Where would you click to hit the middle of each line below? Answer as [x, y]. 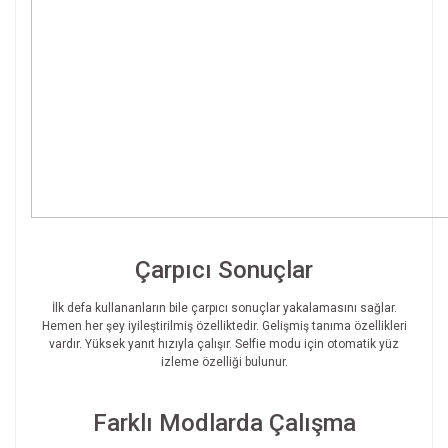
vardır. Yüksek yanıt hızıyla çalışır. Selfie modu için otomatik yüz [224, 344]
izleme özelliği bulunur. [224, 362]
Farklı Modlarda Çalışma [224, 423]
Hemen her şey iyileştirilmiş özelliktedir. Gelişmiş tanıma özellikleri [224, 326]
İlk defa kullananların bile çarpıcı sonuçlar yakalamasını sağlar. [224, 308]
